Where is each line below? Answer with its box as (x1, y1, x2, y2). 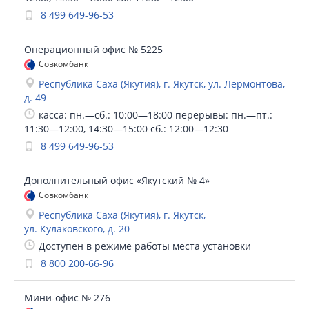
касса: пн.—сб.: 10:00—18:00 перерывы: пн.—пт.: (39, 108, 272, 121)
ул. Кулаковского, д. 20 (24, 222, 130, 235)
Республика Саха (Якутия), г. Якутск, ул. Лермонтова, (39, 77, 285, 90)
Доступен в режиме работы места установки (39, 239, 251, 252)
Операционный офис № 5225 (24, 43, 163, 56)
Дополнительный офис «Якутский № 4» (24, 174, 210, 187)
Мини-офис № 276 (24, 291, 110, 304)
